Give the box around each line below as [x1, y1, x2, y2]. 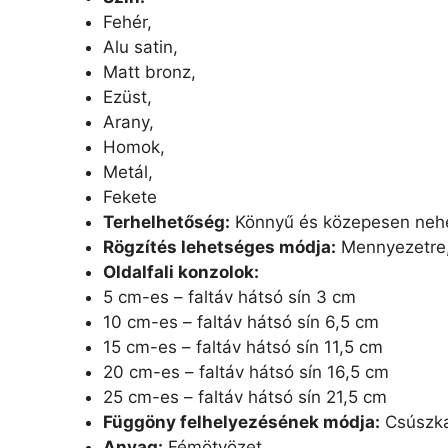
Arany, [103, 112, 154, 133]
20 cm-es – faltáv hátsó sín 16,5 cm [103, 362, 389, 383]
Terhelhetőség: [103, 212, 230, 233]
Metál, [103, 162, 153, 183]
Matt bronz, [103, 62, 196, 83]
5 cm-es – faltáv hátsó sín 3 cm [103, 287, 356, 308]
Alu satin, [103, 37, 178, 58]
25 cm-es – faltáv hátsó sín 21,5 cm [103, 387, 387, 408]
